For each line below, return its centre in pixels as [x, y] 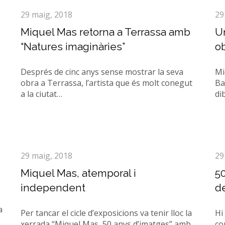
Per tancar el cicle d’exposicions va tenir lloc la [106, 213]
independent [53, 188]
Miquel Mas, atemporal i [78, 173]
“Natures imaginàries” [73, 46]
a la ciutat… [41, 94]
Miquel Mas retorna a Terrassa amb [105, 32]
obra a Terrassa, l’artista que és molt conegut [106, 83]
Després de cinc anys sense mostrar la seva [102, 72]
